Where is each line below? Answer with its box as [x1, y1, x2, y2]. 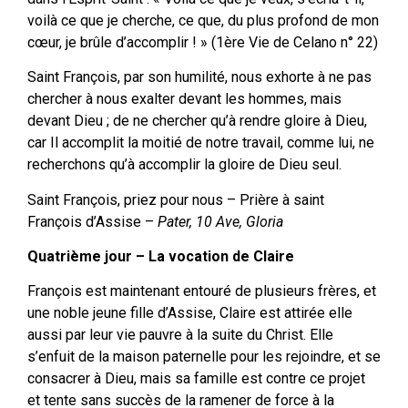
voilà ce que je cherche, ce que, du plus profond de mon [27, 11, 379, 29]
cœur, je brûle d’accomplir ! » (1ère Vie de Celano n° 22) [27, 33, 378, 51]
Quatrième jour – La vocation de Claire [27, 248, 294, 266]
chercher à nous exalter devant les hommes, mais [27, 90, 342, 108]
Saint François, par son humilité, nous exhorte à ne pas [27, 68, 372, 87]
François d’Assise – [27, 212, 158, 230]
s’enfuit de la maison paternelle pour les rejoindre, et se [27, 348, 381, 366]
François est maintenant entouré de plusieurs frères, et [27, 282, 376, 301]
